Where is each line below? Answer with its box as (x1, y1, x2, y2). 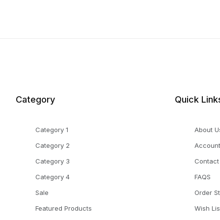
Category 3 (35, 157, 70, 165)
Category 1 (35, 126, 68, 134)
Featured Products (35, 204, 92, 213)
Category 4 (35, 173, 70, 181)
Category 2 (35, 141, 70, 150)
